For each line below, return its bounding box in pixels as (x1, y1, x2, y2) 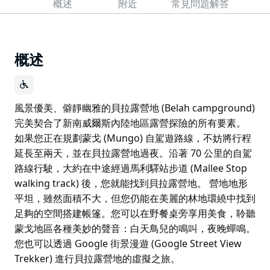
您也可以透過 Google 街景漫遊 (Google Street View (14, 236, 242, 250)
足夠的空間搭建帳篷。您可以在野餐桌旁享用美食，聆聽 (14, 206, 256, 220)
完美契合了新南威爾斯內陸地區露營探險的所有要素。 (14, 116, 246, 130)
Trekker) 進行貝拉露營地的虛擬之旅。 (14, 251, 180, 265)
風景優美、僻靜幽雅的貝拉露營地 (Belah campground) (14, 101, 255, 115)
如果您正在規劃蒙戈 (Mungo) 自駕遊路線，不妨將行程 (14, 131, 251, 145)
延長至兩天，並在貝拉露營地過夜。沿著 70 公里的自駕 (14, 146, 252, 160)
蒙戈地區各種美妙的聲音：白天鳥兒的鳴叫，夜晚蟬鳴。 (14, 221, 256, 235)
